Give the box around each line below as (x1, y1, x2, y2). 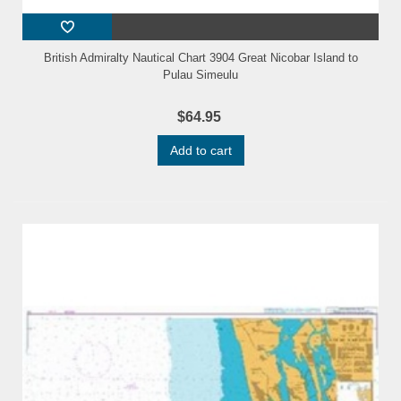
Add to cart (169, 143, 232, 158)
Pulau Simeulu (163, 68, 238, 82)
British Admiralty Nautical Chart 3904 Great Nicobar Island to (43, 51, 358, 65)
